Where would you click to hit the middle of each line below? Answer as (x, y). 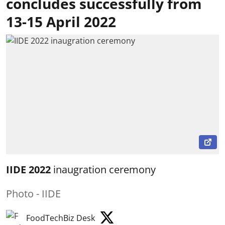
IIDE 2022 (28, 170)
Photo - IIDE (33, 194)
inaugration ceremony (103, 170)
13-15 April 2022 (61, 21)
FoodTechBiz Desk (61, 218)
